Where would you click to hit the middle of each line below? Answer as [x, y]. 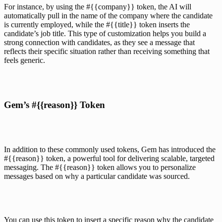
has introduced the [186, 149]
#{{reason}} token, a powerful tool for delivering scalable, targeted [109, 158]
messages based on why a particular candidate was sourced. [98, 176]
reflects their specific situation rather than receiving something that [107, 51]
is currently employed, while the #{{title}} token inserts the [97, 24]
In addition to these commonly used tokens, [73, 149]
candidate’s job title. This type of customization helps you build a [105, 33]
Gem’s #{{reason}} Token [55, 105]
